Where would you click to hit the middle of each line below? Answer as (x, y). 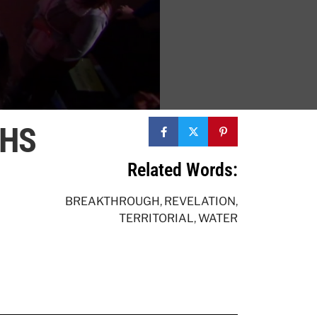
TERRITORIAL (156, 219)
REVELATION (200, 202)
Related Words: (183, 170)
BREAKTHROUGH (113, 202)
